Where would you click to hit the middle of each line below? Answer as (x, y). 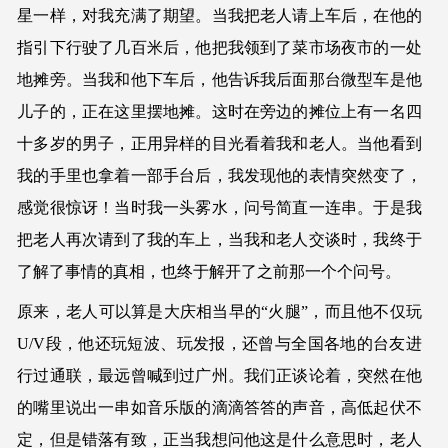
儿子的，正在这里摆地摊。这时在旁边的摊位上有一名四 (219, 111)
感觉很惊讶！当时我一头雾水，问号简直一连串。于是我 (219, 207)
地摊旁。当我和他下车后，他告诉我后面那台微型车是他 (219, 79)
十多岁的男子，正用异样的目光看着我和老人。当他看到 (219, 143)
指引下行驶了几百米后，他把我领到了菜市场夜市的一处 (219, 47)
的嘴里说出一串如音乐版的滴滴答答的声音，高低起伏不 (219, 407)
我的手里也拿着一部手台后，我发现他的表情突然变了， (219, 175)
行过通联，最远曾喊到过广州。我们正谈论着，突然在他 (219, 375)
